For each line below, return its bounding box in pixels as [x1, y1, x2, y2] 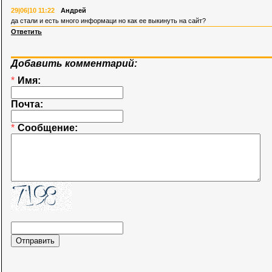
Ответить [11, 27, 42, 35]
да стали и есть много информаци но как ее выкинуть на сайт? [11, 16, 206, 24]
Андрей [61, 6, 86, 14]
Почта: [11, 98, 46, 109]
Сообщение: [18, 122, 80, 133]
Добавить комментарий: [11, 58, 137, 69]
